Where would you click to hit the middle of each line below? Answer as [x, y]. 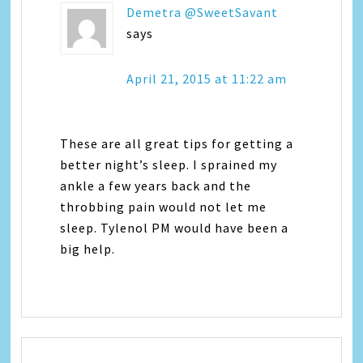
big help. [88, 248]
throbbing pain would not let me [164, 206]
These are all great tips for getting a [177, 143]
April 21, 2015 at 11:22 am [207, 78]
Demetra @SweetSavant [203, 12]
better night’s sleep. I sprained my [169, 164]
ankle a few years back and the [156, 185]
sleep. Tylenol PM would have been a [175, 227]
